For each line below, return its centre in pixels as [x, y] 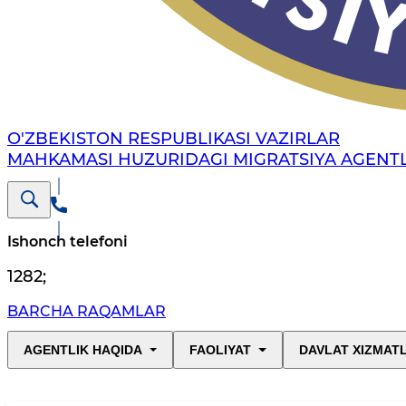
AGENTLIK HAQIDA [83, 350]
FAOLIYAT [221, 350]
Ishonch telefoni [68, 242]
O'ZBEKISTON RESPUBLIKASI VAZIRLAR [174, 139]
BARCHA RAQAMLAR [87, 312]
